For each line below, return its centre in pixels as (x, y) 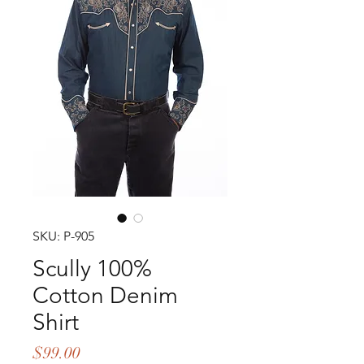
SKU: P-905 (63, 236)
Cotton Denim (105, 295)
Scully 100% (92, 269)
